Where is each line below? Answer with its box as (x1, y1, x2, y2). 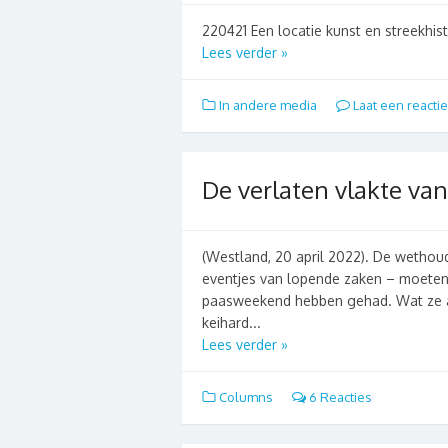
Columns (219, 388, 273, 405)
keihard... (202, 313, 261, 331)
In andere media (219, 96, 317, 113)
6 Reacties (306, 388, 372, 405)
